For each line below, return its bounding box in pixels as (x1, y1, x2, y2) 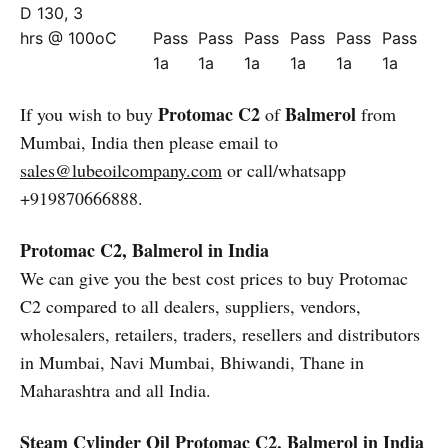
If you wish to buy (20, 102, 158, 126)
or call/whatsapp (222, 158, 346, 182)
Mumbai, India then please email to (20, 130, 278, 154)
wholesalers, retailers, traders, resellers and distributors (20, 322, 420, 346)
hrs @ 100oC (20, 28, 117, 48)
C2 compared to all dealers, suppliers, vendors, (20, 294, 361, 318)
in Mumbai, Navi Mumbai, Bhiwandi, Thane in (20, 350, 364, 374)
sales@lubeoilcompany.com (20, 158, 222, 182)
